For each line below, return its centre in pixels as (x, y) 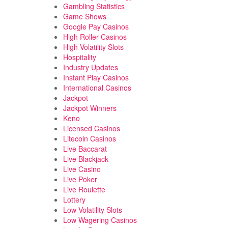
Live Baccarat (85, 149)
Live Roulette (84, 189)
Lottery (74, 199)
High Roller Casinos (95, 37)
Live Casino (82, 169)
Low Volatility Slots (92, 210)
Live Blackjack (85, 159)
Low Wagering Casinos (100, 220)
